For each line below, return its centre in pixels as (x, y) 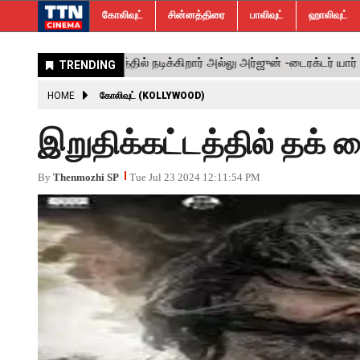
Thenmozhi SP (86, 177)
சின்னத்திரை (196, 15)
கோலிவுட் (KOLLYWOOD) (152, 96)
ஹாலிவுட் (328, 15)
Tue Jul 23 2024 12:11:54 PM (195, 177)
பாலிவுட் (267, 15)
